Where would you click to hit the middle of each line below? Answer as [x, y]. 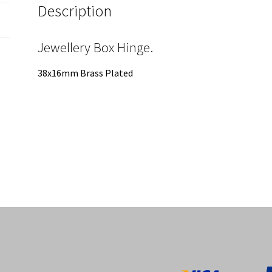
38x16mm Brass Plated [86, 73]
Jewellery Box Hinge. [96, 48]
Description [75, 11]
